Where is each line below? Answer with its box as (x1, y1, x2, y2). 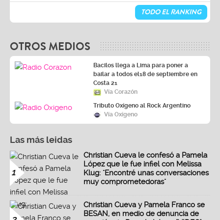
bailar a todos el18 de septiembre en (93, 70, 197, 78)
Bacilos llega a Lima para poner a (93, 61, 188, 69)
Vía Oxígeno (104, 110, 137, 118)
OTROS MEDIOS (10, 38, 90, 55)
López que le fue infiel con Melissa (83, 159, 201, 168)
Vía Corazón (104, 88, 137, 95)
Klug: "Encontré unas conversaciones (83, 168, 209, 177)
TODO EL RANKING (141, 6, 201, 17)
